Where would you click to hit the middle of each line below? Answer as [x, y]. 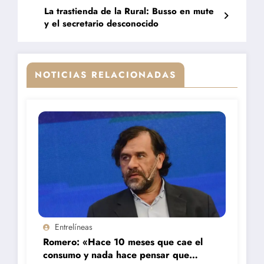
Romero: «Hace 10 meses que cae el [123, 242]
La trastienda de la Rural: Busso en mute [129, 11]
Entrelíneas [74, 227]
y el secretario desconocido [101, 24]
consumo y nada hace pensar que [116, 255]
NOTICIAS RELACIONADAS [105, 75]
